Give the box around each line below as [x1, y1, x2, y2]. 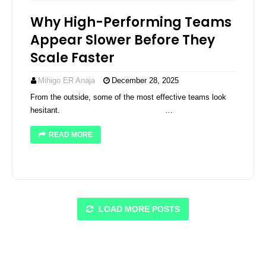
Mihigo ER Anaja [38, 76, 95, 85]
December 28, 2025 [112, 76, 179, 85]
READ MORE [49, 131, 93, 139]
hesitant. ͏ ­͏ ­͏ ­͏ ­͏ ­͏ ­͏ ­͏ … [30, 106, 173, 115]
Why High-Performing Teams [30, 13, 232, 31]
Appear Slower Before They [30, 31, 215, 49]
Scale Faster [30, 49, 115, 67]
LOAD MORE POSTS [96, 204, 180, 214]
